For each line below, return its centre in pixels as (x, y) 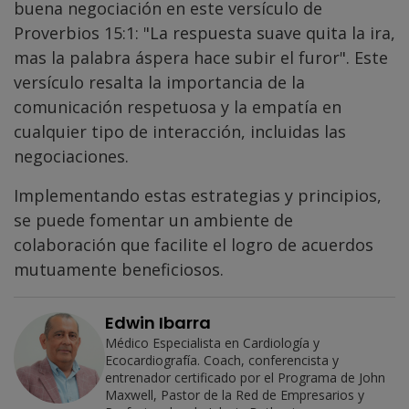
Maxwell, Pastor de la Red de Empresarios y (235, 395)
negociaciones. (71, 157)
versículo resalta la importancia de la (159, 83)
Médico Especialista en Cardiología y (212, 343)
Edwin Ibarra (158, 323)
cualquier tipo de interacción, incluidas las (180, 132)
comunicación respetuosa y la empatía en (178, 107)
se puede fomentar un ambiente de (153, 220)
